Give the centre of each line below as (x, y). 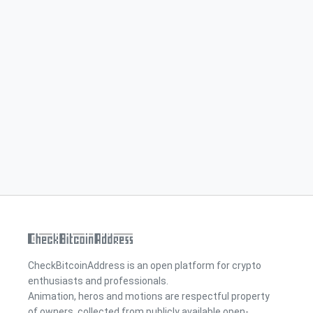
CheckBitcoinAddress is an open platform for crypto (145, 265)
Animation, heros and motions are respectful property (149, 296)
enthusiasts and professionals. (98, 281)
